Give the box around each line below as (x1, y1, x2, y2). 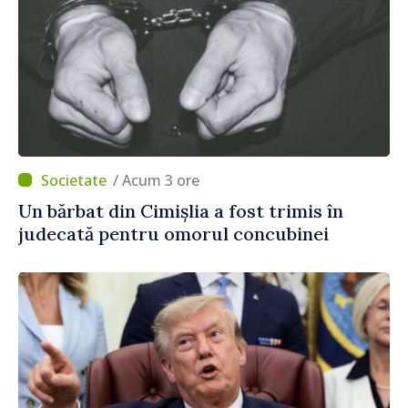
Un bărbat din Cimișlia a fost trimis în (18, 199, 343, 222)
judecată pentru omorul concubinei (18, 221, 329, 245)
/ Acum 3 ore (122, 169, 199, 190)
